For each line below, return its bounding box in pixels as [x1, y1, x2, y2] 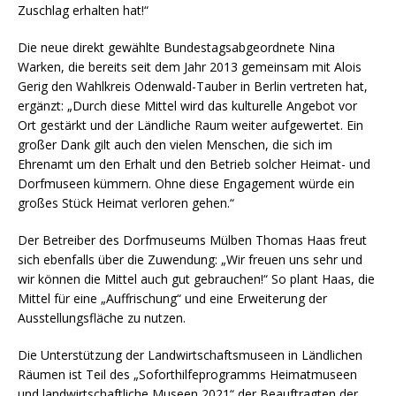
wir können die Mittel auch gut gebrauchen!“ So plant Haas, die [18, 270, 375, 287]
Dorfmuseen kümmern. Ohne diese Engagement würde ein [18, 174, 354, 192]
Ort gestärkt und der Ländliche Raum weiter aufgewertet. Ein [18, 116, 363, 133]
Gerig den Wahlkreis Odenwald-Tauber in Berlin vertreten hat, [18, 77, 368, 95]
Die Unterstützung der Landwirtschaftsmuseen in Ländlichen [18, 346, 362, 363]
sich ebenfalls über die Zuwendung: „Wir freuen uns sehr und [18, 250, 362, 268]
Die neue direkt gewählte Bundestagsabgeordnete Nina [18, 38, 335, 56]
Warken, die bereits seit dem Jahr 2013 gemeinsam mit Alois [18, 57, 362, 75]
